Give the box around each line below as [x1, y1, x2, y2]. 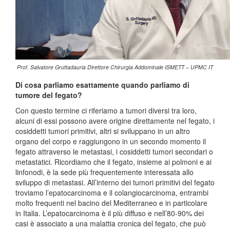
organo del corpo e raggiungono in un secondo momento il [15, 136, 206, 147]
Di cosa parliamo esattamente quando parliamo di [15, 80, 189, 90]
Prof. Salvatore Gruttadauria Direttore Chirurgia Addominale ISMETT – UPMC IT [17, 63, 213, 71]
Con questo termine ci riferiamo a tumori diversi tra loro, [15, 105, 197, 116]
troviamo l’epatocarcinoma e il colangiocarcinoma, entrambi [15, 187, 208, 198]
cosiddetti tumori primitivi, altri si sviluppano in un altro [15, 126, 190, 137]
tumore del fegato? [15, 90, 82, 101]
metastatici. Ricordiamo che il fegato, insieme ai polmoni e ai [15, 157, 212, 167]
